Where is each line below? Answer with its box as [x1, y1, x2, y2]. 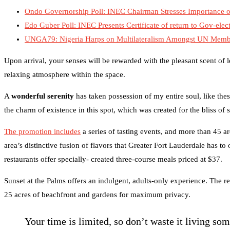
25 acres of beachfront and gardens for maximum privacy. [4, 190, 190, 199]
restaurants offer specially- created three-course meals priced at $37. [4, 155, 222, 163]
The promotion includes [4, 127, 81, 136]
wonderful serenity [11, 91, 74, 100]
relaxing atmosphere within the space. [4, 70, 125, 79]
